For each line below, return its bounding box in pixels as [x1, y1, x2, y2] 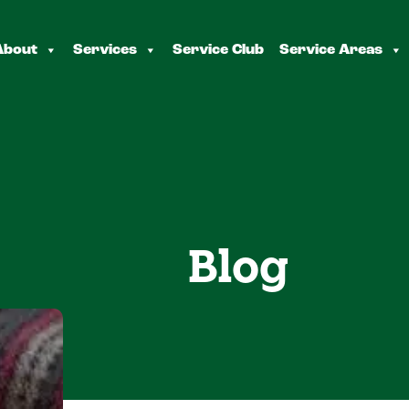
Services [73, 40, 138, 59]
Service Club [173, 40, 265, 59]
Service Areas [279, 40, 383, 59]
